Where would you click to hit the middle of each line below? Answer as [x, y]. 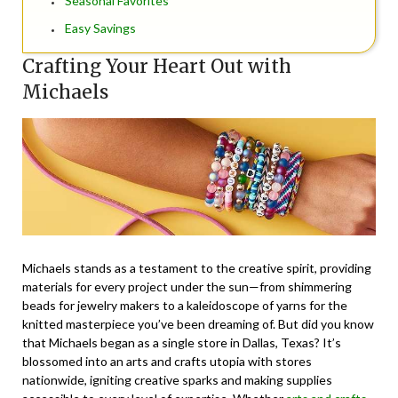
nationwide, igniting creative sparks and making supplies [177, 380]
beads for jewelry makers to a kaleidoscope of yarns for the [185, 306]
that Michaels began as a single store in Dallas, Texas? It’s [182, 343]
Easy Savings [100, 28]
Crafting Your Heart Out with [157, 67]
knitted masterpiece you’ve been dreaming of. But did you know [198, 324]
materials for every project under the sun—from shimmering [187, 287]
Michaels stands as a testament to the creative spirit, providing [197, 268]
